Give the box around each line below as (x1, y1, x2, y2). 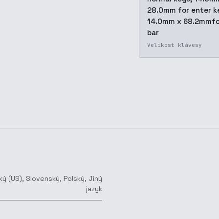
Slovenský (26, 174, 60, 183)
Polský (64, 174, 85, 183)
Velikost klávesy (147, 42, 202, 48)
